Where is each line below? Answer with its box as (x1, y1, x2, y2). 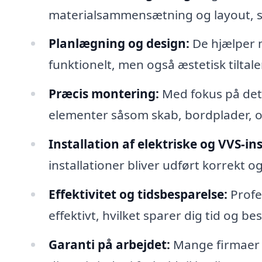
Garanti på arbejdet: (48, 236, 170, 253)
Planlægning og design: (48, 35, 189, 52)
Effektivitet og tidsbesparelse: (48, 185, 227, 202)
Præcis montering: (48, 85, 159, 102)
